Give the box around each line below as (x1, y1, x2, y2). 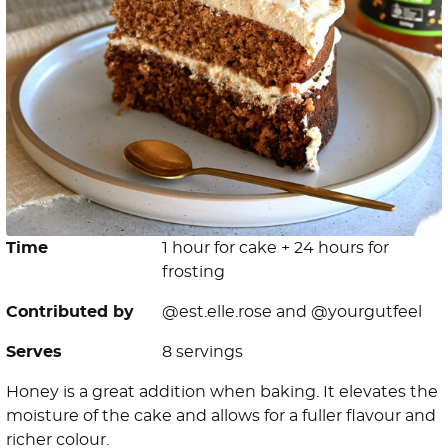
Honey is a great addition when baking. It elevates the (6, 384, 438, 401)
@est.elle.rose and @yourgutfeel (162, 304, 422, 321)
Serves (6, 344, 62, 361)
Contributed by (6, 304, 134, 321)
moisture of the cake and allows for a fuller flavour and (6, 408, 436, 425)
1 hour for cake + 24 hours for (162, 240, 389, 257)
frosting (162, 264, 225, 281)
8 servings (162, 344, 243, 361)
